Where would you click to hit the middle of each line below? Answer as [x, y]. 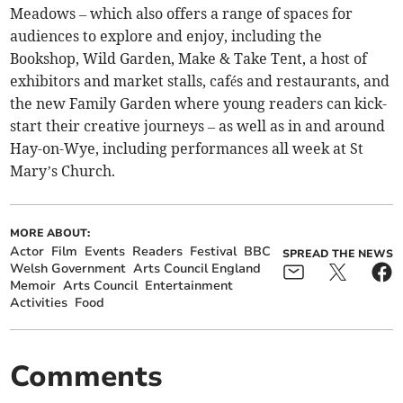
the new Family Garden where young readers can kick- [199, 104]
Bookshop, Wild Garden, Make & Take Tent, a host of [189, 59]
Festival [214, 252]
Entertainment [189, 286]
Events [105, 252]
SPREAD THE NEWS [337, 254]
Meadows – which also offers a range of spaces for [182, 14]
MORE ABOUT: [50, 233]
